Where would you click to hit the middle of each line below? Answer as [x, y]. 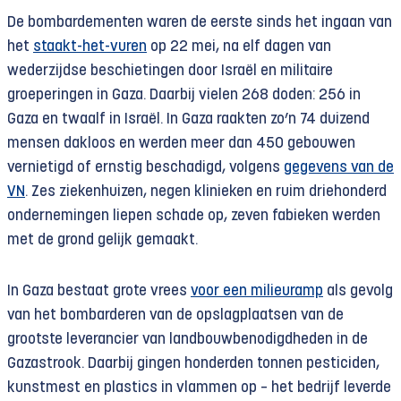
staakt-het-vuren [90, 47]
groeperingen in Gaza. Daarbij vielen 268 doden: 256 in [184, 95]
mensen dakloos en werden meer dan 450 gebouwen [181, 144]
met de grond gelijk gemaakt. [102, 240]
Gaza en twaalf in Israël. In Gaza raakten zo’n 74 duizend [188, 119]
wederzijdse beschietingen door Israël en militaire [170, 71]
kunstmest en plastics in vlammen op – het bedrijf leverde [199, 388]
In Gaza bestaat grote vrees [99, 291]
